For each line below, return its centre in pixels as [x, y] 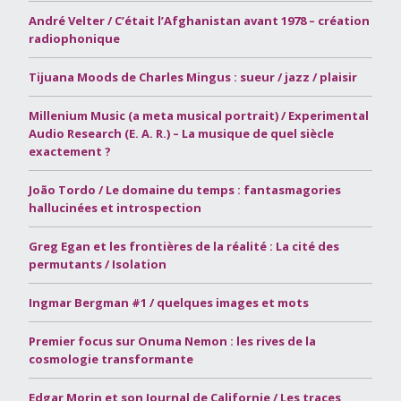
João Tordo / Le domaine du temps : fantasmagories [185, 189]
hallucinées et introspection [115, 207]
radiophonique [74, 38]
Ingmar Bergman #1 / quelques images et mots [169, 302]
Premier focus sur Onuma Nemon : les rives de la [172, 341]
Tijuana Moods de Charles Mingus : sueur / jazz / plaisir [193, 77]
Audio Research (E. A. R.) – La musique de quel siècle [181, 133]
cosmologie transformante [111, 358]
